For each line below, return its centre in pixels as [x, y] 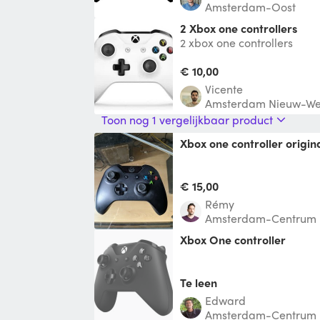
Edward [229, 300]
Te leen [199, 282]
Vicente [227, 89]
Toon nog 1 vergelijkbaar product [187, 119]
